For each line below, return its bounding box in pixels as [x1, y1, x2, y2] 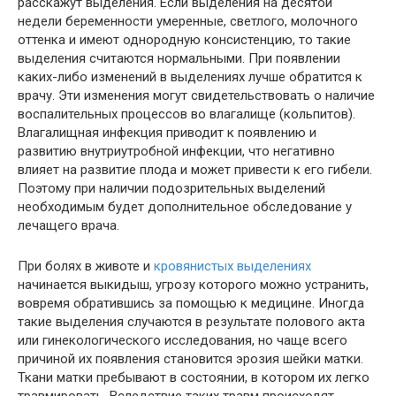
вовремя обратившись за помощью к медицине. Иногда [18, 295, 364, 311]
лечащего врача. [18, 217, 119, 233]
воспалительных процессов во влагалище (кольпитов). [18, 106, 355, 122]
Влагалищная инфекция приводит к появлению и [18, 125, 316, 141]
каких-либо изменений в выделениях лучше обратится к [18, 69, 362, 85]
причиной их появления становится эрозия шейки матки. [18, 351, 363, 367]
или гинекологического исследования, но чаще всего [18, 332, 347, 348]
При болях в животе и [18, 258, 154, 274]
